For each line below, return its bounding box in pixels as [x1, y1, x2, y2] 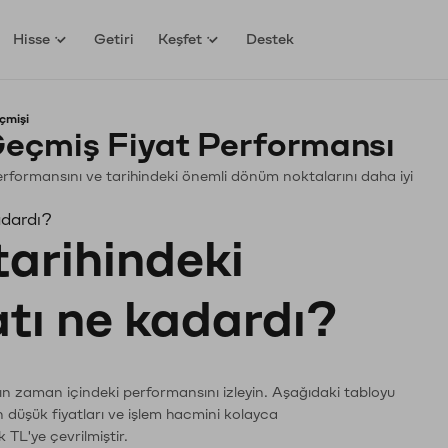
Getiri [94, 31, 135, 47]
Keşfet [158, 31, 203, 47]
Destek [246, 31, 295, 47]
